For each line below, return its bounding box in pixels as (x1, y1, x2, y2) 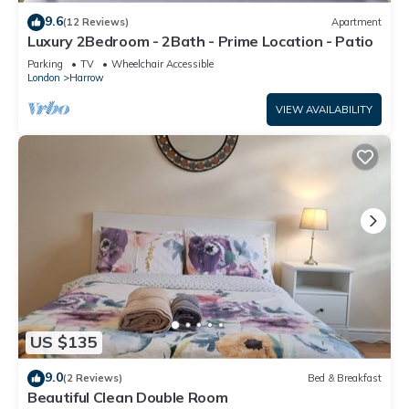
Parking (27, 57, 63, 70)
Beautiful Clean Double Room (27, 387, 228, 406)
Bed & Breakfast (308, 372, 382, 385)
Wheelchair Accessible (111, 57, 214, 70)
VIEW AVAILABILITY (276, 102, 372, 116)
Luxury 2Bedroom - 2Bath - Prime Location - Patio (27, 31, 373, 50)
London (27, 70, 60, 84)
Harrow (69, 70, 104, 84)
